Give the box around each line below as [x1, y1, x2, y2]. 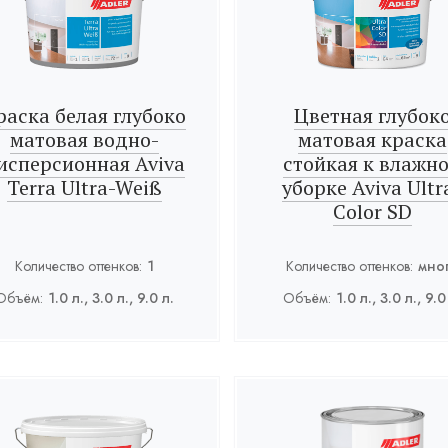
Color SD [332, 198, 412, 225]
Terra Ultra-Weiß [6, 174, 162, 201]
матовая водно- [9, 126, 159, 153]
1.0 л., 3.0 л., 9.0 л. [47, 288, 174, 308]
